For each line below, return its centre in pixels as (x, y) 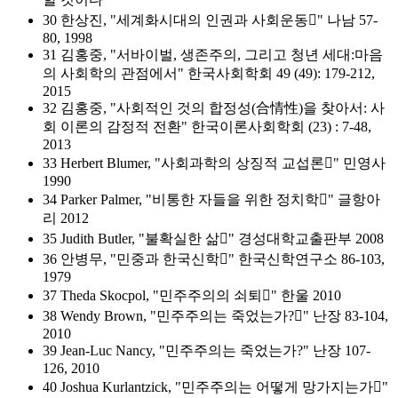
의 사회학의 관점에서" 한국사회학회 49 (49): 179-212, (209, 73)
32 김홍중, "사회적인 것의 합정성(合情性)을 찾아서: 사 (214, 108)
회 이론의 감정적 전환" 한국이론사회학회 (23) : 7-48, (207, 127)
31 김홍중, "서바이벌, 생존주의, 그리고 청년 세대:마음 (213, 55)
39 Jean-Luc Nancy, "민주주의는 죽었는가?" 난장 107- (207, 350)
